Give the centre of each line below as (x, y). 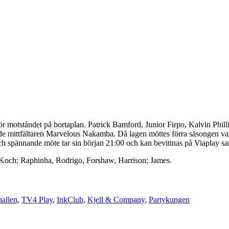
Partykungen (169, 200)
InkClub (70, 200)
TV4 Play (37, 200)
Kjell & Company (116, 200)
